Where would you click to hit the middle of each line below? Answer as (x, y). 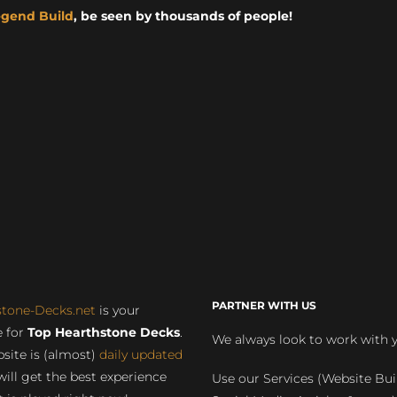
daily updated (140, 354)
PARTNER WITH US (264, 305)
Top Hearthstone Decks (103, 332)
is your (117, 310)
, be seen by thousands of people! (183, 16)
